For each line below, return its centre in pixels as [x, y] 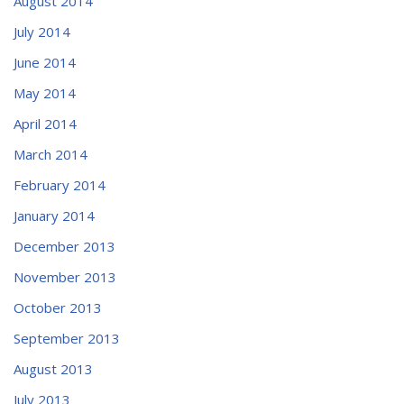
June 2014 [45, 62]
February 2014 [60, 184]
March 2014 [50, 154]
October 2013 [58, 307]
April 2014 [45, 123]
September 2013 [67, 338]
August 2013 [53, 368]
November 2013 [65, 276]
